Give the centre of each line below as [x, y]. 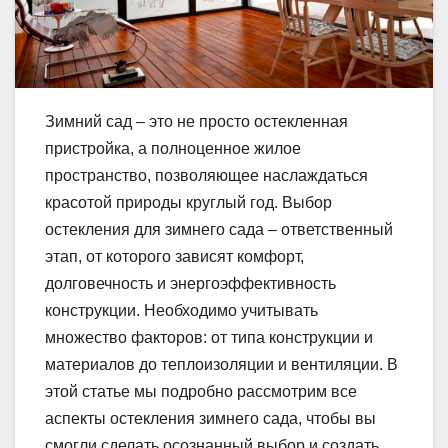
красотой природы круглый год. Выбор [188, 202]
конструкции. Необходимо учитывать [181, 310]
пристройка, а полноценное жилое [173, 148]
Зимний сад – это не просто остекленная [196, 121]
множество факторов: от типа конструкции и [209, 337]
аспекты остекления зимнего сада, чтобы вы [210, 418]
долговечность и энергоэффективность [190, 283]
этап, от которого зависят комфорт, [174, 256]
